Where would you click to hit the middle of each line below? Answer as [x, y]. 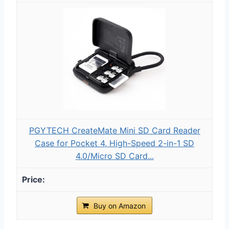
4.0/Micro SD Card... [114, 156]
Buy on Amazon [120, 205]
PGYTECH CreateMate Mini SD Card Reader [114, 130]
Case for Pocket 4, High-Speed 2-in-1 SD [114, 143]
